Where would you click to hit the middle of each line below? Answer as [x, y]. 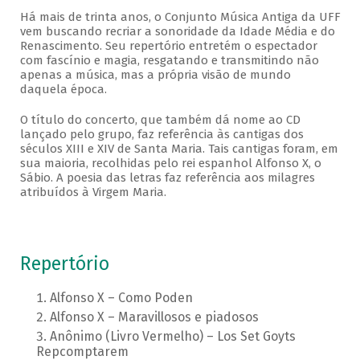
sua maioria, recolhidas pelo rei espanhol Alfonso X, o [170, 164]
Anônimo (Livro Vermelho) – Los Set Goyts [172, 337]
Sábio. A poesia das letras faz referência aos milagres [167, 178]
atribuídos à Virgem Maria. [93, 192]
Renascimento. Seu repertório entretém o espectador [168, 46]
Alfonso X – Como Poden [121, 298]
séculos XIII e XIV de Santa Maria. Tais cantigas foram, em [179, 149]
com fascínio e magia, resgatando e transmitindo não [169, 61]
